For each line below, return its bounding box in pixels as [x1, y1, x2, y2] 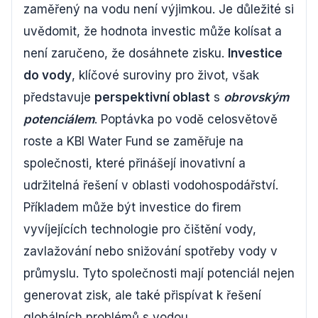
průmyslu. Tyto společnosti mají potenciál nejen [23, 266, 295, 280]
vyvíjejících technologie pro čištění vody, [23, 222, 256, 236]
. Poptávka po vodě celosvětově [94, 112, 278, 126]
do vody [23, 68, 72, 82]
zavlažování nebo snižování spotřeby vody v [23, 244, 278, 258]
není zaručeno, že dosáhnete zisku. [23, 46, 228, 60]
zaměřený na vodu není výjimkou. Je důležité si [23, 2, 294, 16]
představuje [23, 90, 94, 104]
